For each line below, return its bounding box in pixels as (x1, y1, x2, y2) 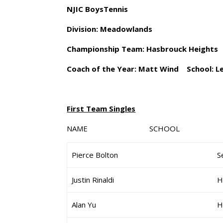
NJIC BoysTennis (67, 4, 128, 14)
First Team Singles (67, 104, 136, 113)
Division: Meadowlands (67, 24, 153, 34)
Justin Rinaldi (72, 175, 114, 185)
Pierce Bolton (72, 150, 118, 160)
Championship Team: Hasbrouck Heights (67, 44, 219, 54)
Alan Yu (72, 200, 97, 210)
